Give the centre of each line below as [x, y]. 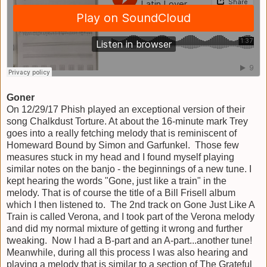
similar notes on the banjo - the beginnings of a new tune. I [129, 169]
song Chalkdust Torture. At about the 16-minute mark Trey [127, 121]
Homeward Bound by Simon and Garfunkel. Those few [123, 145]
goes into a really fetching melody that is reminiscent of [122, 133]
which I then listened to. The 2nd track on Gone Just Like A [131, 204]
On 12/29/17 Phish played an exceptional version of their [126, 109]
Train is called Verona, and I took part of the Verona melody [131, 216]
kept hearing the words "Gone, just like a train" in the [117, 181]
